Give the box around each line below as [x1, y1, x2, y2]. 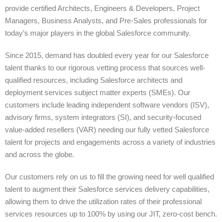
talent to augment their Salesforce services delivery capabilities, [5, 185, 210, 193]
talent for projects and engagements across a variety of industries [5, 138, 216, 146]
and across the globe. [5, 150, 74, 159]
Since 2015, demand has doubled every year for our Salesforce [5, 51, 209, 59]
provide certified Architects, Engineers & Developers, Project [5, 4, 200, 12]
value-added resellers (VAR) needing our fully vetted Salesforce [5, 125, 209, 134]
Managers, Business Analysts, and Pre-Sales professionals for [5, 16, 207, 25]
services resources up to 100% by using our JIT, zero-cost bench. [5, 210, 217, 218]
